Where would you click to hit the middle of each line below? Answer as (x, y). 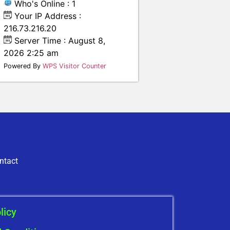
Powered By (23, 66)
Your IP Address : (47, 16)
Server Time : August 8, (59, 41)
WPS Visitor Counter (75, 66)
